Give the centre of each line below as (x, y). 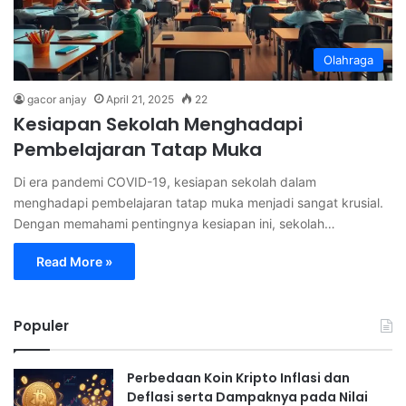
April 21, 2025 (140, 99)
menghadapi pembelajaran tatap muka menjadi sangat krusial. (198, 202)
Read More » (74, 261)
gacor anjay (57, 99)
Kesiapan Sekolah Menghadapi (158, 124)
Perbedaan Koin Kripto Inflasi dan (238, 377)
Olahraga (348, 59)
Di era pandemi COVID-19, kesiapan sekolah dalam (165, 181)
